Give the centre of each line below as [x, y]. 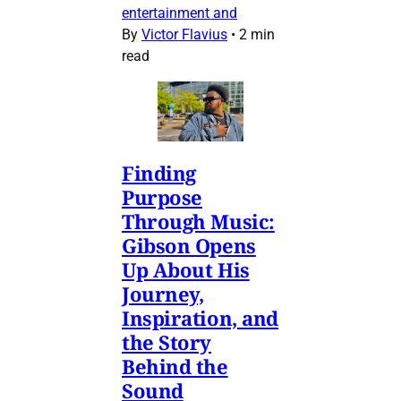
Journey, [163, 294]
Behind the [175, 367]
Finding [159, 173]
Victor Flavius [184, 35]
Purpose [162, 197]
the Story [167, 342]
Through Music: [198, 222]
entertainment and [179, 13]
